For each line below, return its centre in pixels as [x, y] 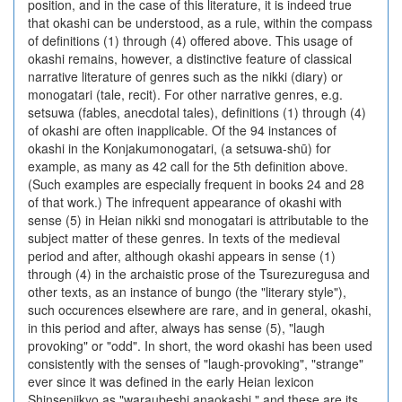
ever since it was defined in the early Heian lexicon [171, 381]
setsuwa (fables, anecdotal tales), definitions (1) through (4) [197, 112]
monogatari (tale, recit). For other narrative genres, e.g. [185, 94]
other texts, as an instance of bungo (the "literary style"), [187, 292]
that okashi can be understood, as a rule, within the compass [200, 22]
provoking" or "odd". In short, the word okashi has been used [200, 345]
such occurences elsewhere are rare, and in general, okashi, [200, 310]
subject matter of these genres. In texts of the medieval [184, 238]
